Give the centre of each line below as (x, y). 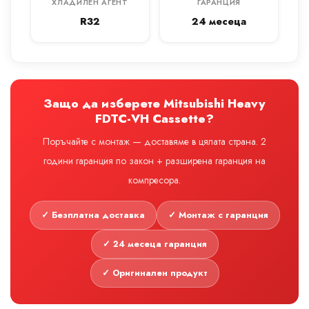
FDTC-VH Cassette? (154, 119)
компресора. (154, 180)
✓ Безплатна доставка (93, 215)
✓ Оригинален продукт (154, 273)
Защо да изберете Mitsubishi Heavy (154, 104)
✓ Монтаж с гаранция (218, 215)
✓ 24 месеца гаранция (154, 244)
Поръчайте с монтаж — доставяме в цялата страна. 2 (154, 142)
